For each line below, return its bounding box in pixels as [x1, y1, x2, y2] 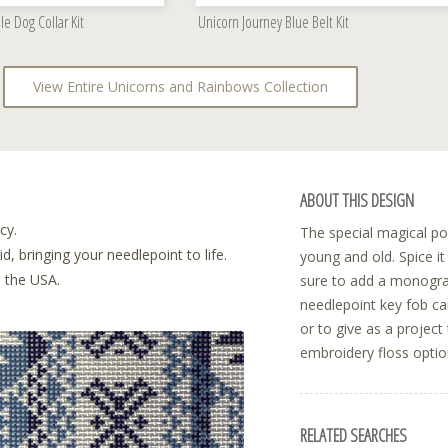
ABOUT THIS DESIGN [300, 187, 414, 212]
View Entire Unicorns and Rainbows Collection [32, 76, 328, 96]
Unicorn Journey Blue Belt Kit [198, 10, 349, 33]
